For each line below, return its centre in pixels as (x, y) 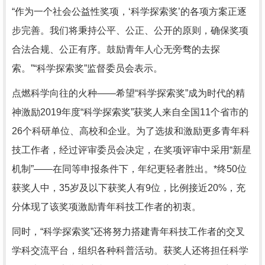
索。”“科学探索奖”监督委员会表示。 (87, 68)
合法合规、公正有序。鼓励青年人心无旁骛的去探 (116, 49)
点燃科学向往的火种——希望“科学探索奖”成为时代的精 (128, 93)
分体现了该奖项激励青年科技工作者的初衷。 (106, 207)
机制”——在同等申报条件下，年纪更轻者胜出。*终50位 (129, 169)
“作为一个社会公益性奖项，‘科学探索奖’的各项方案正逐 (129, 12)
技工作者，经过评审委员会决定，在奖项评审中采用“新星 (132, 150)
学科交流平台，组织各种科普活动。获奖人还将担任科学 (130, 251)
